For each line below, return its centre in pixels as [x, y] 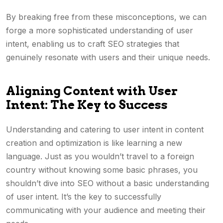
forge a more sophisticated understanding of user [100, 30]
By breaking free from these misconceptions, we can [106, 17]
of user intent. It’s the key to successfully [84, 197]
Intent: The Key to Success [87, 105]
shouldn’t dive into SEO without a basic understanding [108, 183]
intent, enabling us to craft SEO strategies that [93, 44]
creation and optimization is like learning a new [94, 143]
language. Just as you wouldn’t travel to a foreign [100, 156]
